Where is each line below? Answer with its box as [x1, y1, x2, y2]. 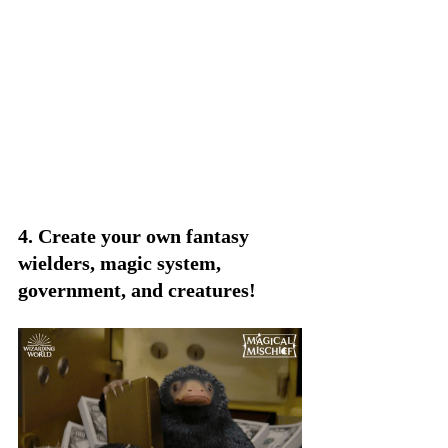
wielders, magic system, [18, 252, 226, 275]
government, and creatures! [18, 279, 256, 302]
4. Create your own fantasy [18, 225, 254, 248]
